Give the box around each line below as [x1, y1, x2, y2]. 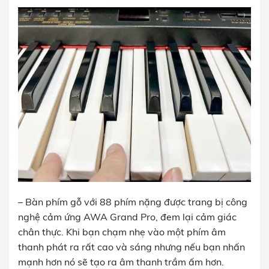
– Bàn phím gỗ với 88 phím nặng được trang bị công [18, 196, 247, 208]
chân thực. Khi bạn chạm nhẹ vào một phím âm [18, 226, 226, 238]
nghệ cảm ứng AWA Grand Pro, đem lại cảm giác [18, 211, 237, 223]
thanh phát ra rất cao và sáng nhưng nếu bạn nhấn [18, 241, 245, 253]
